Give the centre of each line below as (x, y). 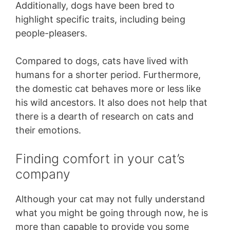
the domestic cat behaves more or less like (108, 89)
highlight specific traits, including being (100, 20)
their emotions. (50, 130)
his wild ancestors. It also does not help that (111, 103)
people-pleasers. (51, 33)
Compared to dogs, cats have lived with (102, 61)
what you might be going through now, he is (112, 213)
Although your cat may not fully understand (110, 199)
